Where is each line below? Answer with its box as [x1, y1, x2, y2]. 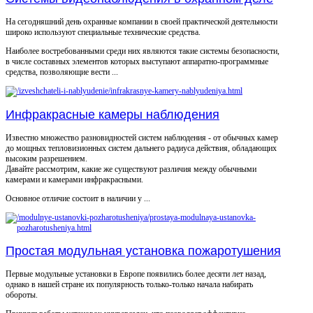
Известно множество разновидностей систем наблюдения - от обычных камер [6, 132, 278, 143]
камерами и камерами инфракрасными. [6, 174, 143, 184]
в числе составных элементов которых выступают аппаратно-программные [6, 56, 268, 66]
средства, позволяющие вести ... [6, 66, 118, 77]
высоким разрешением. [6, 153, 87, 163]
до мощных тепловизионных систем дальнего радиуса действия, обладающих [6, 143, 277, 153]
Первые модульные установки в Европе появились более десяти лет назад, [6, 268, 266, 279]
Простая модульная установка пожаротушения [6, 243, 281, 258]
